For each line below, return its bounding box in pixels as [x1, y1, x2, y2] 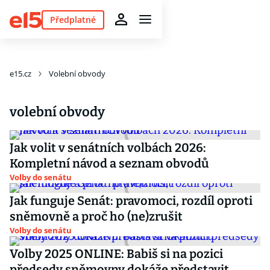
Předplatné [49, 13, 96, 25]
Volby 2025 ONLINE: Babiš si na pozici [10, 246, 223, 261]
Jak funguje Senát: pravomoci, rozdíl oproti [10, 193, 253, 208]
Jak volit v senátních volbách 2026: [10, 140, 206, 155]
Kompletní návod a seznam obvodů [10, 156, 209, 171]
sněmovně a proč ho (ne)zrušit [10, 209, 183, 224]
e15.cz [10, 68, 31, 79]
